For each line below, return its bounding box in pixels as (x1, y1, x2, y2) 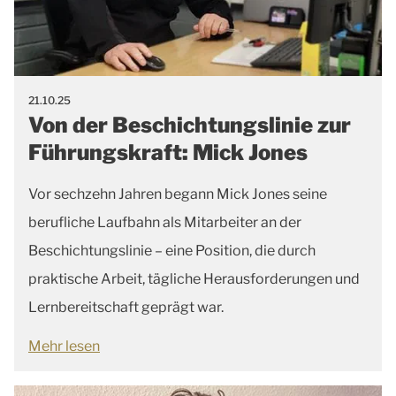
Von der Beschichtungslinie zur (28, 111, 351, 138)
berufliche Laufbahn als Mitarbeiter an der (28, 213, 301, 231)
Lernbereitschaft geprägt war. (28, 298, 224, 316)
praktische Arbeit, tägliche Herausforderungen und (28, 270, 360, 287)
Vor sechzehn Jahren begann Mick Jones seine (28, 185, 327, 202)
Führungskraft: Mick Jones (28, 139, 308, 165)
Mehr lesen (28, 337, 100, 354)
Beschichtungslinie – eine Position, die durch (28, 241, 316, 259)
